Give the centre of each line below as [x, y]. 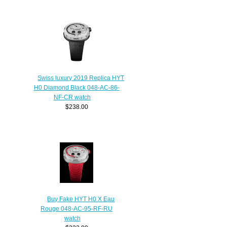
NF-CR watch [72, 97]
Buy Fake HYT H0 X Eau [81, 199]
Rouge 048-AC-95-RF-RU [77, 209]
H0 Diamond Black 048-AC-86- [77, 88]
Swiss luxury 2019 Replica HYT [81, 78]
